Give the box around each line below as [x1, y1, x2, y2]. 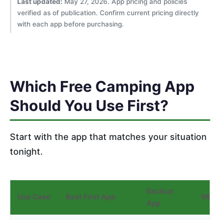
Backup [146, 186, 173, 195]
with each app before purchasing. [17, 20, 124, 28]
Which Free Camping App [10, 77, 194, 95]
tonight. [10, 146, 43, 157]
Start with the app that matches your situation [10, 131, 207, 142]
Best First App [66, 192, 115, 201]
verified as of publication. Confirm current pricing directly [17, 9, 199, 17]
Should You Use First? [10, 96, 168, 114]
